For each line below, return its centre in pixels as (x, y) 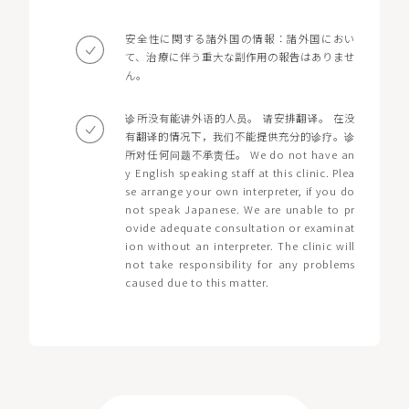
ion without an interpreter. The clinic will (240, 246)
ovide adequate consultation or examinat (240, 228)
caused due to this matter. (197, 283)
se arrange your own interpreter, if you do (240, 191)
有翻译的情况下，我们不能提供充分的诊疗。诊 (240, 136)
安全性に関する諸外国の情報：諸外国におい (240, 38)
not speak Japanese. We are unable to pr (240, 210)
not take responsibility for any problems (240, 264)
